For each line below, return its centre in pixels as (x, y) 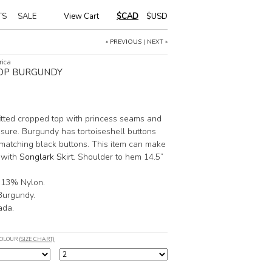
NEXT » (157, 42)
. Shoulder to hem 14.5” (118, 157)
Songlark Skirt (46, 157)
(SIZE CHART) (37, 239)
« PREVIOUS (124, 42)
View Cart (81, 16)
